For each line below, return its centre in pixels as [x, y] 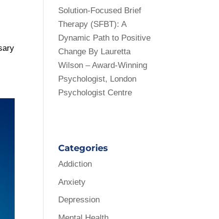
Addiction [75, 164]
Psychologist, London [98, 79]
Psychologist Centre [95, 93]
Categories [83, 148]
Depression [79, 200]
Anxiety [72, 182]
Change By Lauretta [95, 52]
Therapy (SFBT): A [92, 24]
